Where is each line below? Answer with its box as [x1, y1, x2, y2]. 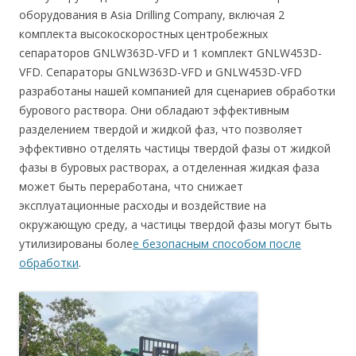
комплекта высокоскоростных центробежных [19, 26, 268, 41]
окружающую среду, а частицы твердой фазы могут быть [19, 217, 332, 232]
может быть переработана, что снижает [19, 179, 243, 194]
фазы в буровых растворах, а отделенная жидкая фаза [19, 160, 319, 175]
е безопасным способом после [133, 236, 301, 251]
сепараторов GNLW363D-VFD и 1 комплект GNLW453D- [19, 45, 322, 60]
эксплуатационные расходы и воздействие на [19, 198, 266, 213]
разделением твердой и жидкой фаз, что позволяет [19, 122, 303, 137]
